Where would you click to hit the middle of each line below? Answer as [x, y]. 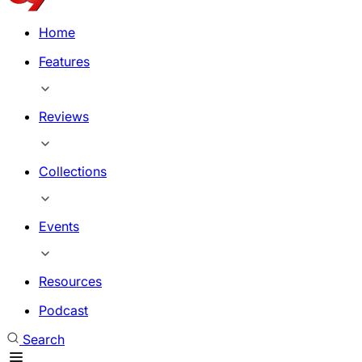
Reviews [64, 116]
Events [59, 226]
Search [44, 339]
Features [64, 61]
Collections [73, 171]
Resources [70, 281]
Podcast [63, 310]
